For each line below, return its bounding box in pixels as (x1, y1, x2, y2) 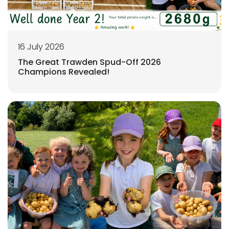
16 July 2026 (18, 40, 64, 53)
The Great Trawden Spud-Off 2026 (18, 56, 161, 68)
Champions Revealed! (18, 65, 109, 78)
